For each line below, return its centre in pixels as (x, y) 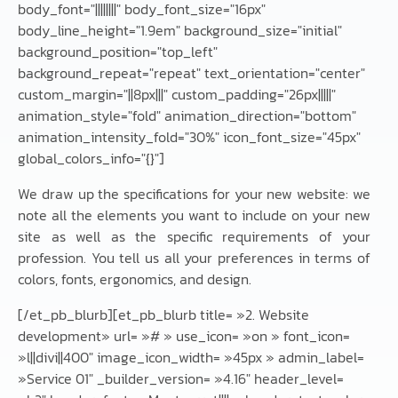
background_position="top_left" (118, 52)
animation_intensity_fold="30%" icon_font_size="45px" (189, 137)
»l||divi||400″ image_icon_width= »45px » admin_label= (191, 358)
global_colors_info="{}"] (91, 159)
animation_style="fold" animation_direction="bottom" (187, 116)
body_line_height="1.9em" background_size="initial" (180, 31)
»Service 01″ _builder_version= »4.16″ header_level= (181, 379)
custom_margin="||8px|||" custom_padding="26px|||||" (177, 95)
